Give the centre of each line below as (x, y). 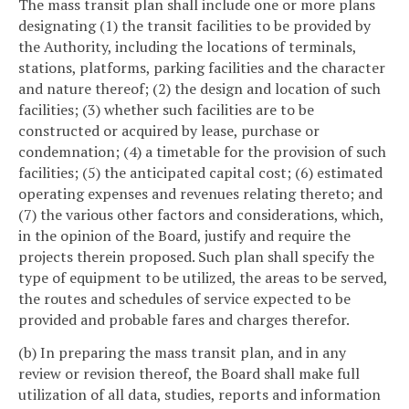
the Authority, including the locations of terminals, (187, 47)
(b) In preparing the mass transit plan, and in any (182, 353)
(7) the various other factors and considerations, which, (201, 215)
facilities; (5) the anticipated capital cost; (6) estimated (200, 173)
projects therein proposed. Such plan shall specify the (196, 257)
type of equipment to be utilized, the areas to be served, (203, 278)
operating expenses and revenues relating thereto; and (200, 194)
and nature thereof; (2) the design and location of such (199, 89)
